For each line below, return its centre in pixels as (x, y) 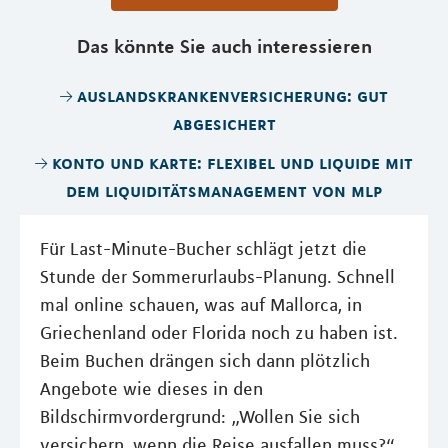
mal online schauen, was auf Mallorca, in (201, 305)
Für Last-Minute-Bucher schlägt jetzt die (203, 249)
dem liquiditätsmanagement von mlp (224, 190)
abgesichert (224, 123)
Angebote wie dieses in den (151, 389)
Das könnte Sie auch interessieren (224, 46)
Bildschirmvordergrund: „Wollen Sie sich (200, 417)
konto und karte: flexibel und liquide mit (232, 162)
